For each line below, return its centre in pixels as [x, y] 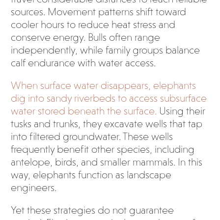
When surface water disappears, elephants [104, 85]
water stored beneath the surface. [84, 111]
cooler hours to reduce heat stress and [93, 25]
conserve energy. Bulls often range [86, 37]
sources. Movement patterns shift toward [99, 12]
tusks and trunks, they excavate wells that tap [107, 124]
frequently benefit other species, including [103, 149]
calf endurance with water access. [83, 63]
